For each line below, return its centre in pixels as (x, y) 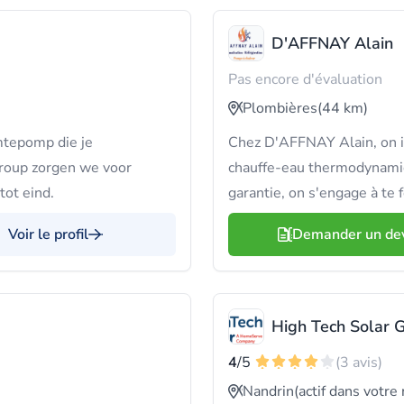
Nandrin (268, 391)
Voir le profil (48, 234)
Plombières (280, 108)
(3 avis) (359, 363)
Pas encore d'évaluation (305, 79)
